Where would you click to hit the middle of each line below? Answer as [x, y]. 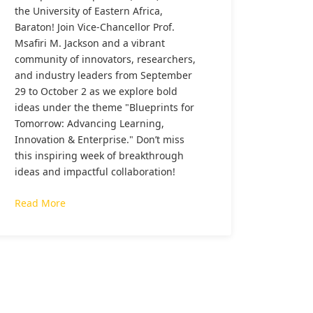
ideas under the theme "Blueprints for [104, 107]
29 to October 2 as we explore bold [96, 91]
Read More [40, 203]
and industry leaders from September [103, 75]
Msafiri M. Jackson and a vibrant [90, 43]
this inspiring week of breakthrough [99, 155]
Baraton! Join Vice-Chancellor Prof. [95, 27]
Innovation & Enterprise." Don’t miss [100, 139]
